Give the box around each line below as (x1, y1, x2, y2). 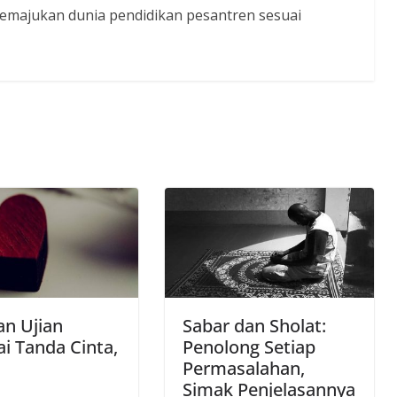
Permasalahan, (183, 355, 305, 380)
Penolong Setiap (183, 334, 315, 359)
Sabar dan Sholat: (183, 313, 326, 338)
